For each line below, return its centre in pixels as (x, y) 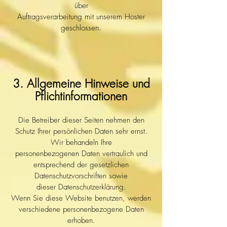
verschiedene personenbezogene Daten (81, 209)
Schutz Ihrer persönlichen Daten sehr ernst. (81, 131)
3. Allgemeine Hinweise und (81, 83)
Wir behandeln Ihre (81, 142)
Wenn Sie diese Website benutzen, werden (81, 198)
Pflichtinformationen (81, 96)
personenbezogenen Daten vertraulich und (81, 154)
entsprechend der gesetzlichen (81, 165)
